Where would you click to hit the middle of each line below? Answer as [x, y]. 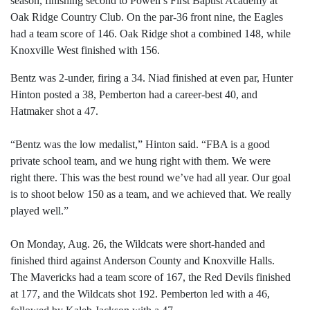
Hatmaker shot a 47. [54, 111]
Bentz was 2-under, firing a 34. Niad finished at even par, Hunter [152, 78]
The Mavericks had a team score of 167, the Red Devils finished [151, 277]
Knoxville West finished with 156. [85, 51]
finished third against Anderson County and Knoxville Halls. [143, 261]
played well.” [39, 211]
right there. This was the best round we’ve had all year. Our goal [151, 178]
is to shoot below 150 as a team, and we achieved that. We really [151, 194]
